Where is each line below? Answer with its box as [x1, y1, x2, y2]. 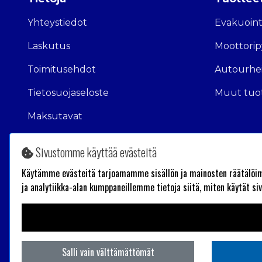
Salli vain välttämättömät [61, 245, 154, 259]
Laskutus [27, 40, 70, 52]
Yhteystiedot [27, 17, 87, 29]
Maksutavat [27, 111, 82, 122]
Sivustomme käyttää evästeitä [33, 143, 157, 161]
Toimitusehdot [27, 64, 96, 75]
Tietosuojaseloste [27, 87, 109, 99]
